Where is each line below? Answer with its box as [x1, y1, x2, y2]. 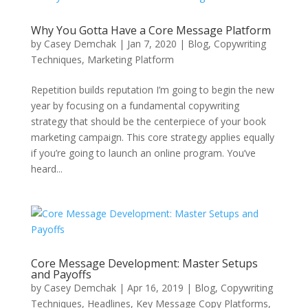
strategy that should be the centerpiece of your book [30, 115, 266, 128]
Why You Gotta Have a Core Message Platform [30, 23, 271, 38]
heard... [30, 162, 63, 175]
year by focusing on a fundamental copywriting [30, 99, 239, 112]
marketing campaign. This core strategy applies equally [30, 131, 274, 144]
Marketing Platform [87, 53, 174, 66]
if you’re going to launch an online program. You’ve [30, 146, 256, 159]
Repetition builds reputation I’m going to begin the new [30, 83, 274, 96]
